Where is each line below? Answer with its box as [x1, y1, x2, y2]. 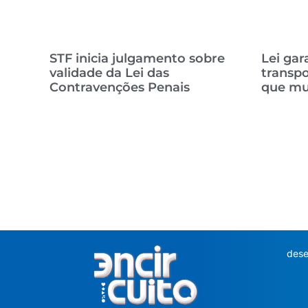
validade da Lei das [49, 65, 169, 80]
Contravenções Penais [49, 80, 190, 95]
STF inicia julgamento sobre [49, 51, 225, 66]
